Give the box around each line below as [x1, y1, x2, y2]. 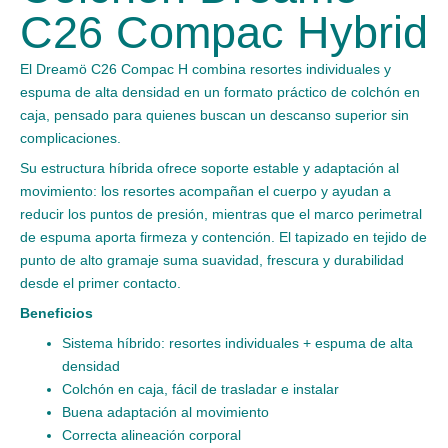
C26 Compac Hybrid [20, 7, 428, 59]
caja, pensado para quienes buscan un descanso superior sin [20, 106, 409, 123]
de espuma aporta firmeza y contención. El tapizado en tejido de [20, 228, 427, 245]
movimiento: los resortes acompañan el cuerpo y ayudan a [20, 182, 391, 199]
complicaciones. [20, 129, 121, 146]
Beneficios [20, 304, 93, 321]
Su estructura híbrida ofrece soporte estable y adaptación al [20, 159, 399, 176]
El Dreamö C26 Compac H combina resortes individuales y [20, 60, 391, 77]
